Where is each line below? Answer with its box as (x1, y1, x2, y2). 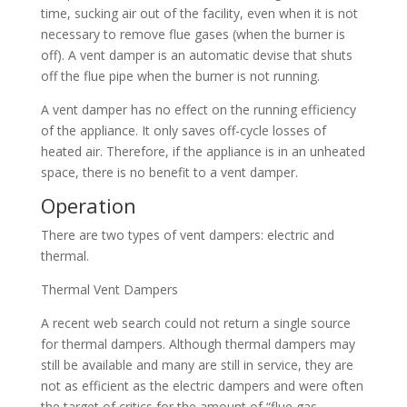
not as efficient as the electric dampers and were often (40, 377, 363, 394)
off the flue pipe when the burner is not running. (40, 67, 320, 84)
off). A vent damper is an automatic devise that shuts (40, 46, 352, 64)
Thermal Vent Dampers (40, 281, 178, 298)
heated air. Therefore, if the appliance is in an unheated (40, 143, 365, 160)
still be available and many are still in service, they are (40, 356, 353, 373)
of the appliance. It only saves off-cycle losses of (40, 122, 326, 139)
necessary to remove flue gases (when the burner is (40, 25, 345, 43)
